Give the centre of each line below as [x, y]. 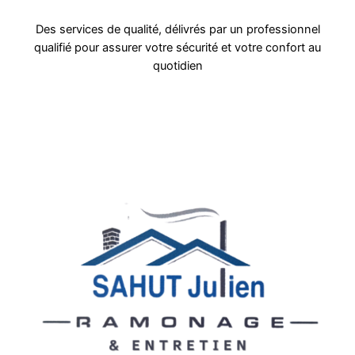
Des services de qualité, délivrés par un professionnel [177, 29]
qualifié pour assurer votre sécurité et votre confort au [177, 47]
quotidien [177, 65]
